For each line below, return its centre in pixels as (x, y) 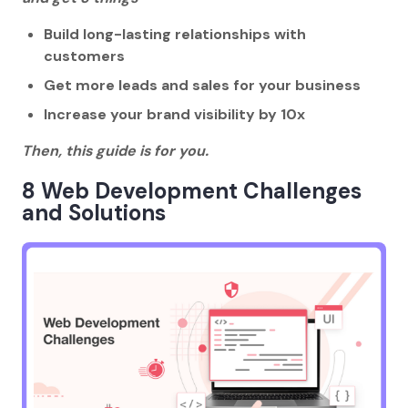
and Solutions (94, 212)
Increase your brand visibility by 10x (176, 114)
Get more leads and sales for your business (204, 85)
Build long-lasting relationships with (175, 34)
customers (86, 56)
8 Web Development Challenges (192, 190)
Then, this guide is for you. (115, 151)
